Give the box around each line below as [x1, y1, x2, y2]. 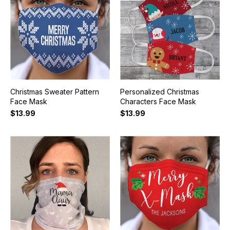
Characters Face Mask [120, 97, 196, 106]
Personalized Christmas [120, 87, 199, 97]
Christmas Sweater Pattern [10, 87, 99, 97]
